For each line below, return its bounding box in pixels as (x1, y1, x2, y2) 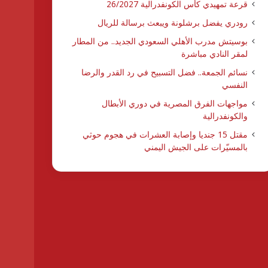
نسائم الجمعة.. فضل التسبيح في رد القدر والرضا (81, 66, 248, 78)
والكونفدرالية (202, 109, 248, 121)
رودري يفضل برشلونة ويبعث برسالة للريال (97, 16, 248, 28)
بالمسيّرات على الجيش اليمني (144, 141, 248, 153)
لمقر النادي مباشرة (181, 47, 248, 59)
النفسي (221, 78, 248, 90)
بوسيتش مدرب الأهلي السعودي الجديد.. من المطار (72, 35, 248, 47)
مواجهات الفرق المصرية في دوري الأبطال (101, 97, 248, 109)
